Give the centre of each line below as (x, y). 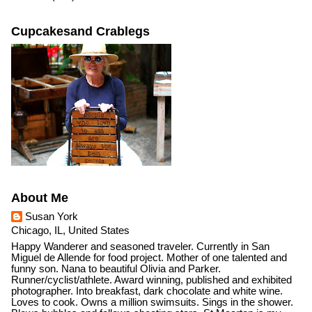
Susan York (51, 216)
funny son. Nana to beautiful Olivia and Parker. (116, 269)
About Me (39, 198)
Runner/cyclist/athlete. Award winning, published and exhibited (151, 280)
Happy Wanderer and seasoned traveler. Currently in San (140, 247)
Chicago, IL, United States (70, 230)
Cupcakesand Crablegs (80, 32)
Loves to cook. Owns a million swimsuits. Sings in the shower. (152, 303)
